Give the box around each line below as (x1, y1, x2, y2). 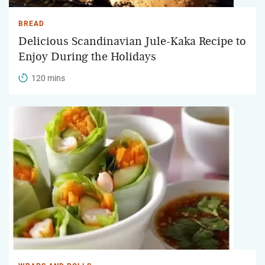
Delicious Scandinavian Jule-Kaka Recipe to (18, 35, 246, 47)
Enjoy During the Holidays (18, 50, 156, 63)
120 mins (31, 73, 65, 83)
